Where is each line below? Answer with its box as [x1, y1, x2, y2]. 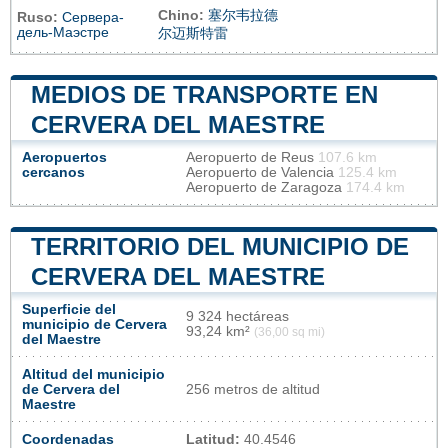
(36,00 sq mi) [254, 325, 325, 338]
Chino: [158, 7, 204, 23]
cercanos [22, 164, 85, 180]
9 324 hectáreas [186, 308, 289, 324]
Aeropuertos [22, 149, 107, 165]
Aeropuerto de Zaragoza [186, 179, 346, 195]
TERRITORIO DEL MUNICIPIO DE [31, 232, 409, 260]
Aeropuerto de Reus [186, 149, 318, 165]
